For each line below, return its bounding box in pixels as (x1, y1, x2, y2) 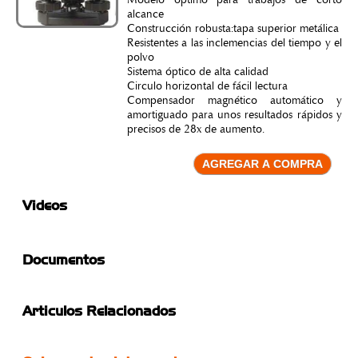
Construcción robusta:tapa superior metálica (126, 24, 339, 35)
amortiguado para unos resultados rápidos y (126, 110, 342, 121)
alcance (126, 10, 164, 21)
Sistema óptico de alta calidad (126, 67, 268, 78)
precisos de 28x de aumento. (126, 125, 265, 136)
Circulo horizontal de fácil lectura (126, 82, 288, 93)
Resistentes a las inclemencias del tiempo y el (126, 38, 342, 50)
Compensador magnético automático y (126, 96, 342, 107)
